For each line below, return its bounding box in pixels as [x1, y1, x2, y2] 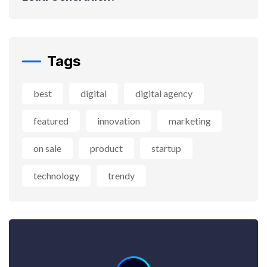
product [90, 142, 123, 154]
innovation [97, 114, 140, 126]
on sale [33, 142, 61, 154]
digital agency [135, 87, 193, 99]
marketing [169, 114, 211, 126]
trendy [108, 169, 135, 181]
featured [33, 114, 69, 126]
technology [33, 169, 79, 181]
